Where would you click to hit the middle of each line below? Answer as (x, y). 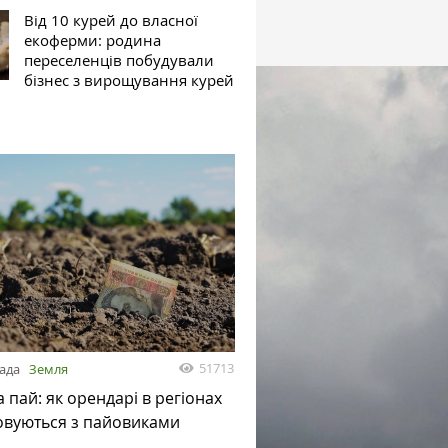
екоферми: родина (93, 40)
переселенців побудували (119, 60)
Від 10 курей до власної (111, 20)
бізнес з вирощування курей (129, 80)
